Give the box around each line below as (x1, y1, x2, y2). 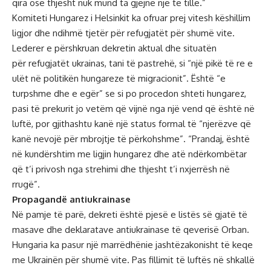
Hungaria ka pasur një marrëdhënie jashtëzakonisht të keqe (12, 238, 253, 250)
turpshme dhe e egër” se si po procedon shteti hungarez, (12, 87, 246, 99)
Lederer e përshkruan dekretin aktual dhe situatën (12, 42, 217, 54)
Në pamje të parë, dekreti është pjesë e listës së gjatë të (12, 208, 247, 220)
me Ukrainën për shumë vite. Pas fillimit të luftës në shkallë (12, 253, 255, 266)
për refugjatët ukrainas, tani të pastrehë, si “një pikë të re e (12, 57, 253, 69)
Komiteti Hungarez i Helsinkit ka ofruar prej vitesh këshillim (12, 11, 250, 24)
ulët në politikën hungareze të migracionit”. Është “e (12, 72, 226, 84)
